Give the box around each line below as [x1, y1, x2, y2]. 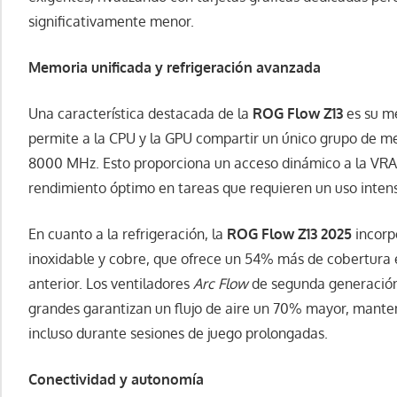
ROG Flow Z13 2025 [227, 225, 352, 244]
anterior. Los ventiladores [28, 275, 193, 293]
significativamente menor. [28, 12, 194, 31]
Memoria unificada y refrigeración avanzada [28, 58, 321, 77]
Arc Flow [193, 275, 248, 293]
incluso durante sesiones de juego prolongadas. [28, 324, 328, 343]
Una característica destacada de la [28, 105, 253, 123]
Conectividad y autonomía [28, 370, 204, 389]
